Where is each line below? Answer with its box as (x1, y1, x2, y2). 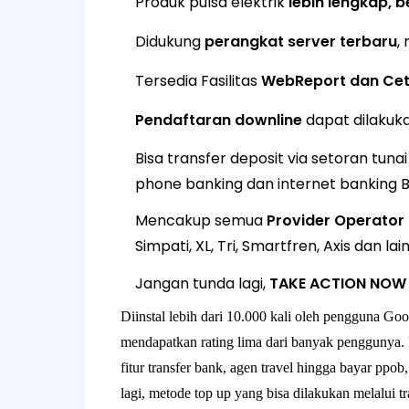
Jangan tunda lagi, (135, 273, 269, 294)
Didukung (135, 31, 204, 52)
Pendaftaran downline (135, 110, 302, 131)
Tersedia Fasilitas (135, 70, 261, 91)
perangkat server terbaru (204, 31, 397, 52)
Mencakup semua (135, 210, 267, 231)
